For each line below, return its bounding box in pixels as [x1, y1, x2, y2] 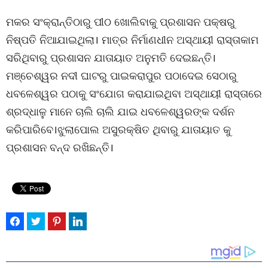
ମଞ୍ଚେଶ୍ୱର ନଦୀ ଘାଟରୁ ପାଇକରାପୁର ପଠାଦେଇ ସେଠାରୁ [6, 68, 237, 83]
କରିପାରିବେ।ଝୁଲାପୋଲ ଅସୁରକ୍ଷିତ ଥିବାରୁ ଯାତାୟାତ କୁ [6, 121, 231, 136]
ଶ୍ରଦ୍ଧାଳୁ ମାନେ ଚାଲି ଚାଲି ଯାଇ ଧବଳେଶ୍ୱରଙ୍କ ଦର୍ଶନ [6, 103, 234, 118]
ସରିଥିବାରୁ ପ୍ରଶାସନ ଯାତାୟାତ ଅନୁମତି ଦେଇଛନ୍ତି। [6, 50, 216, 65]
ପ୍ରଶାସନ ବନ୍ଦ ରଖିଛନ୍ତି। [6, 139, 114, 154]
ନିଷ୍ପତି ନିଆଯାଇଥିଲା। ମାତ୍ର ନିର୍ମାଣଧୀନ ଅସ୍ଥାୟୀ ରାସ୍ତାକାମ [6, 32, 258, 47]
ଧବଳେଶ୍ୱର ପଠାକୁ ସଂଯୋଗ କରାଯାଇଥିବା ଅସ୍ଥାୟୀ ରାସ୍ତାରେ [6, 86, 262, 100]
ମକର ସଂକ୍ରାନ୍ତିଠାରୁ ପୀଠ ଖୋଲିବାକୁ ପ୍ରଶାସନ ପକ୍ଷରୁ [6, 14, 235, 29]
